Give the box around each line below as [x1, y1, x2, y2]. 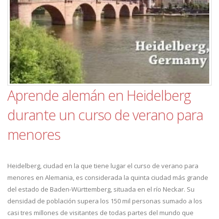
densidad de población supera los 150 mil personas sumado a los [7, 197, 202, 205]
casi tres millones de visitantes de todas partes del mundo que [7, 208, 194, 217]
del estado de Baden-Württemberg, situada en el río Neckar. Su [7, 185, 195, 194]
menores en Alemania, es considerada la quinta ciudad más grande [7, 173, 208, 182]
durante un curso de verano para [7, 105, 203, 124]
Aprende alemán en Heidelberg [7, 86, 191, 105]
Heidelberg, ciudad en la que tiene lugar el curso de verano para [7, 161, 198, 170]
